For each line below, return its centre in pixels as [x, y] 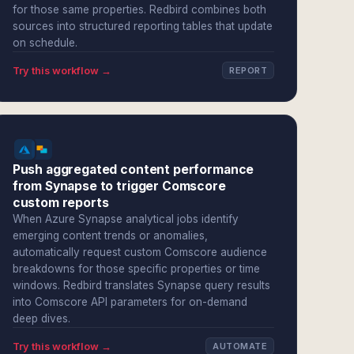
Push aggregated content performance [133, 169]
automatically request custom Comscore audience [139, 252]
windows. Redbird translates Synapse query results [141, 285]
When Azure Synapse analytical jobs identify [125, 219]
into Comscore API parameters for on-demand [130, 302]
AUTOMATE [240, 346]
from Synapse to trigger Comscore [119, 186]
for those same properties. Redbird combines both [139, 9]
